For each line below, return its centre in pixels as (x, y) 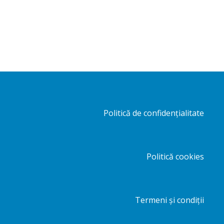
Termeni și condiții (169, 200)
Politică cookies (175, 156)
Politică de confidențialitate (153, 113)
